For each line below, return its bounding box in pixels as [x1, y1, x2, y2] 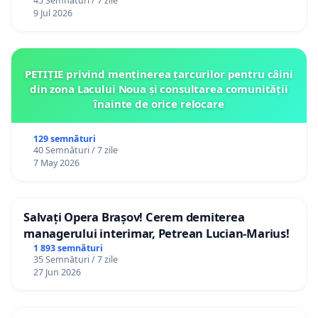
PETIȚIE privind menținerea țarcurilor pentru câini [25, 67, 293, 82]
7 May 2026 [33, 157, 79, 170]
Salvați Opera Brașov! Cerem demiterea [23, 209, 245, 226]
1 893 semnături [33, 242, 103, 255]
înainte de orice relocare [94, 97, 224, 111]
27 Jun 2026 [33, 266, 81, 279]
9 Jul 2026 [33, 7, 72, 20]
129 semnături [33, 133, 96, 146]
